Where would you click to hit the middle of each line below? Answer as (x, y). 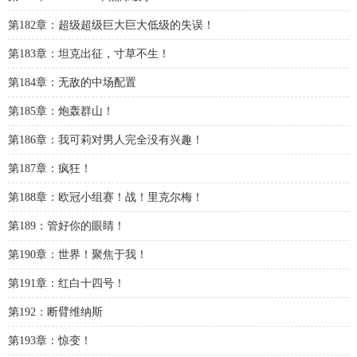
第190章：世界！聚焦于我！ (78, 255)
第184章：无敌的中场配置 (72, 82)
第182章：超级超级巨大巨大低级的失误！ (111, 25)
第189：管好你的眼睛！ (67, 226)
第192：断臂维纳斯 (55, 312)
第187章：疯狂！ (50, 169)
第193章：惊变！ (50, 341)
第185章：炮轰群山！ (61, 111)
